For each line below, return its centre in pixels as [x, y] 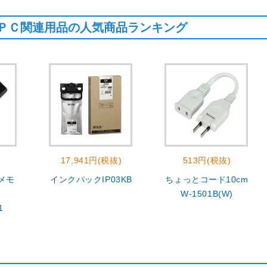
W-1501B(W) [207, 194]
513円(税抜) [207, 160]
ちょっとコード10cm [207, 179]
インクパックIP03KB [91, 179]
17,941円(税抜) [91, 160]
